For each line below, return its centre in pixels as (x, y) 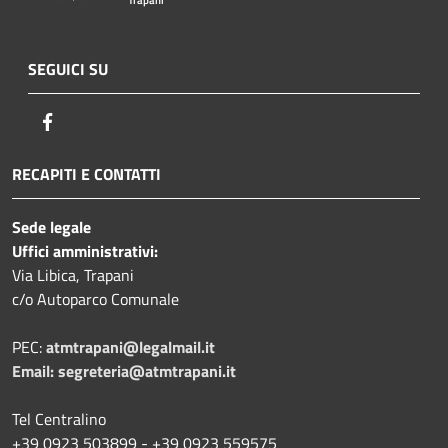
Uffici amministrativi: (85, 251)
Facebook (90, 121)
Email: (35, 371)
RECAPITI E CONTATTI (86, 174)
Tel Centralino (59, 419)
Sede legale (51, 227)
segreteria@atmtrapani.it (147, 371)
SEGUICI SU (68, 69)
